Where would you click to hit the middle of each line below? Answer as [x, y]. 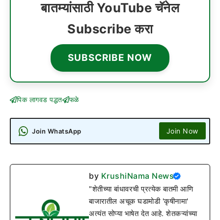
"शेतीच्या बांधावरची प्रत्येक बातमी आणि [141, 189]
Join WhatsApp [57, 131]
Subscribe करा [110, 28]
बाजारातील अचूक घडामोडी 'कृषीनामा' [139, 201]
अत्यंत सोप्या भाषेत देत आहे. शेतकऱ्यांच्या [143, 213]
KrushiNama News [137, 176]
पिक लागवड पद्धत [40, 100]
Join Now [182, 131]
